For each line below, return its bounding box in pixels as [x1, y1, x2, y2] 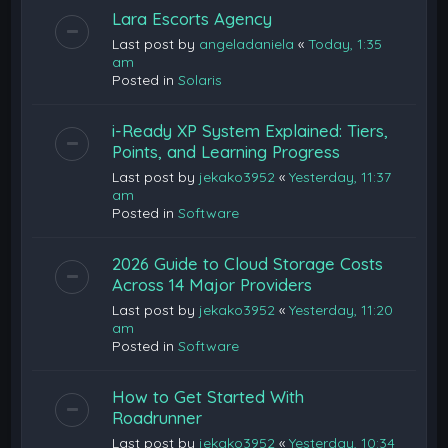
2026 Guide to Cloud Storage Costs [112, 253, 384, 274]
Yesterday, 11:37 [289, 168, 392, 186]
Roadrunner [112, 407, 203, 428]
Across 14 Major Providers [112, 274, 313, 295]
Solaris [178, 71, 223, 89]
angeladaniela [199, 35, 295, 53]
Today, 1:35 [308, 35, 383, 53]
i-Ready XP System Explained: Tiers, [112, 120, 389, 141]
